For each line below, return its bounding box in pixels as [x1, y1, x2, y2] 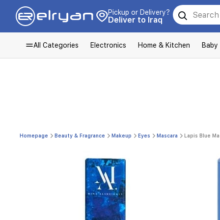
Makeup [111, 133, 132, 138]
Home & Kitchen [138, 41, 190, 49]
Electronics [90, 41, 126, 49]
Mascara [157, 133, 178, 138]
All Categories [33, 41, 79, 49]
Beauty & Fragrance [55, 133, 105, 138]
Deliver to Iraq [108, 15, 163, 25]
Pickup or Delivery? [108, 8, 170, 16]
